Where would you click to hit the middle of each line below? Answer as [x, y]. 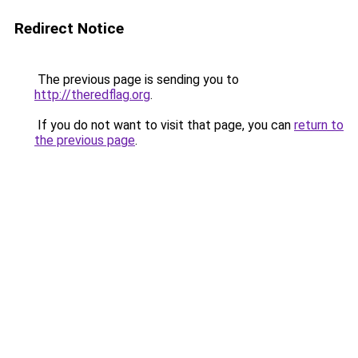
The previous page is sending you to [137, 80]
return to [319, 125]
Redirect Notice [69, 28]
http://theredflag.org [92, 95]
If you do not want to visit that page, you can [164, 125]
